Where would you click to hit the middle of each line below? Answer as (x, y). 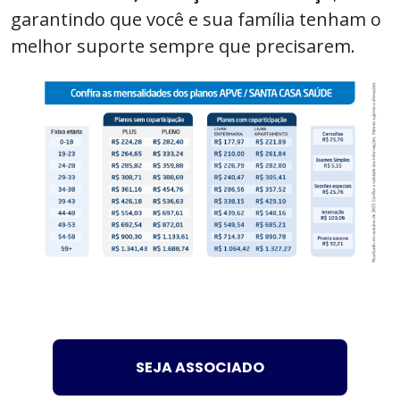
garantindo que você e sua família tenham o (196, 19)
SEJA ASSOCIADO (200, 367)
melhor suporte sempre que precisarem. (183, 46)
